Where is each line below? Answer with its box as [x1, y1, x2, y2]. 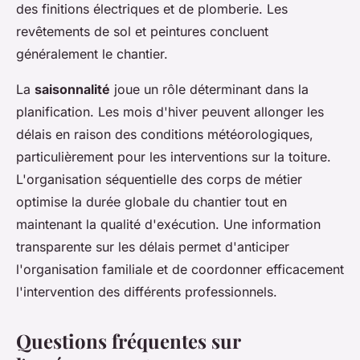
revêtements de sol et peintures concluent [16, 22, 268, 39]
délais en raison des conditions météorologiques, [16, 125, 313, 142]
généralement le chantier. [16, 45, 168, 62]
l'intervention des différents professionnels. [16, 283, 277, 300]
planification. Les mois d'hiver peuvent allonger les [16, 103, 324, 120]
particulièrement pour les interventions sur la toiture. [16, 148, 331, 165]
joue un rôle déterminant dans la [110, 80, 309, 97]
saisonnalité [35, 80, 110, 97]
